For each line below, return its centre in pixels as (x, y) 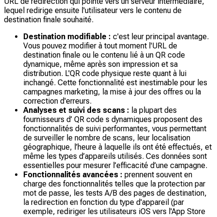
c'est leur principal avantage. (160, 37)
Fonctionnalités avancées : (73, 175)
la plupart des (153, 110)
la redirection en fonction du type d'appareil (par (104, 202)
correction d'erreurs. (57, 101)
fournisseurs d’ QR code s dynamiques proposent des (113, 120)
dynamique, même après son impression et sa (101, 64)
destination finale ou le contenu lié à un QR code (104, 55)
